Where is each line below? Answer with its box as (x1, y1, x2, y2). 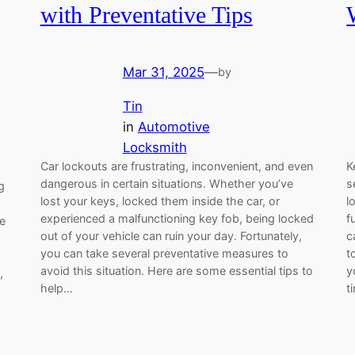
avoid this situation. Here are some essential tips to (40, 263, 313, 277)
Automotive (137, 118, 210, 135)
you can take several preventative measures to (40, 246, 288, 260)
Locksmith (122, 139, 187, 155)
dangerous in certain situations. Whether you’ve (40, 176, 293, 190)
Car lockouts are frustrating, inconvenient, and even (40, 158, 313, 173)
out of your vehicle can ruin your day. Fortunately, (40, 228, 302, 242)
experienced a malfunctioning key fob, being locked (40, 211, 314, 225)
